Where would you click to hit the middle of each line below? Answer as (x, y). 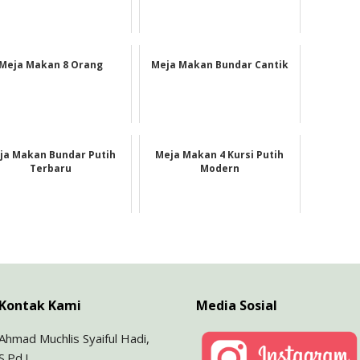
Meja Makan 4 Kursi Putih (220, 154)
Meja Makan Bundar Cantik (219, 64)
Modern (219, 168)
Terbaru (50, 168)
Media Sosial (237, 305)
